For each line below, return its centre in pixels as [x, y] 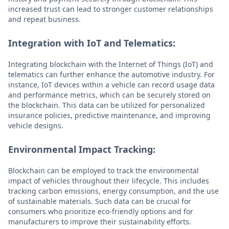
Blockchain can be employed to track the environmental [104, 170]
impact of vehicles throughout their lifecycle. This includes [109, 180]
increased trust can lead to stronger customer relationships [111, 9]
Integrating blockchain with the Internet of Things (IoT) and [111, 64]
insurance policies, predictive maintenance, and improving [109, 115]
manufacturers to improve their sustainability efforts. [100, 221]
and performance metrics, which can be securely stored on [109, 95]
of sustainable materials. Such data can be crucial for [100, 201]
